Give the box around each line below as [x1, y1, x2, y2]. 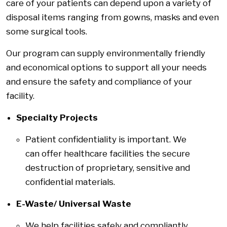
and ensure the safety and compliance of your [6, 76, 192, 87]
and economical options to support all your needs [6, 62, 207, 72]
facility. [6, 90, 34, 101]
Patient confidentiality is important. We [25, 134, 186, 144]
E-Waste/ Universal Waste [16, 198, 133, 209]
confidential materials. [25, 176, 117, 187]
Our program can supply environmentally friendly [6, 48, 205, 58]
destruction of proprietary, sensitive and [25, 162, 190, 173]
